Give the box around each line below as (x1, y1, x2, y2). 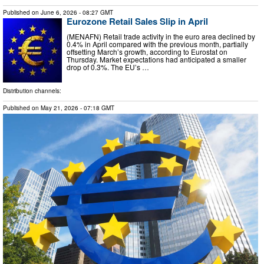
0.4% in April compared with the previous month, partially (67, 38, 248, 49)
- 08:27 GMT (77, 8, 113, 17)
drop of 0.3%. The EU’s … (67, 61, 149, 72)
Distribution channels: (3, 87, 61, 95)
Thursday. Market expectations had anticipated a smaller (67, 54, 246, 64)
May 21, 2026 (41, 104, 78, 113)
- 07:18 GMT (78, 104, 114, 113)
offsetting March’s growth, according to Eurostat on (67, 46, 227, 57)
